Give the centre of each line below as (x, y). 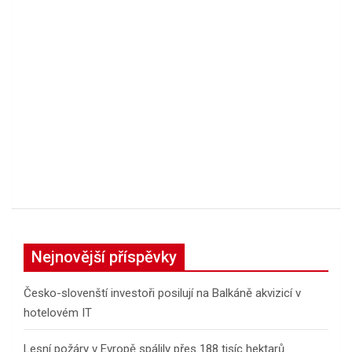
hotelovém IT (58, 313)
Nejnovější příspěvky (104, 257)
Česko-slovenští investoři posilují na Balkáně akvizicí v (162, 293)
